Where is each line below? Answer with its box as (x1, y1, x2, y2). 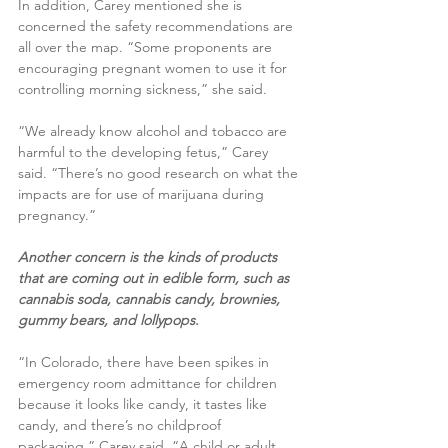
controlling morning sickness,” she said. (18, 80, 267, 99)
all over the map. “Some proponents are (18, 38, 276, 57)
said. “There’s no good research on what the (18, 164, 302, 183)
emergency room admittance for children (18, 374, 281, 393)
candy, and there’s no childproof (18, 416, 225, 435)
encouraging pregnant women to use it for (18, 59, 291, 78)
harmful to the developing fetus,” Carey (18, 143, 272, 162)
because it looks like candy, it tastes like (18, 395, 271, 414)
